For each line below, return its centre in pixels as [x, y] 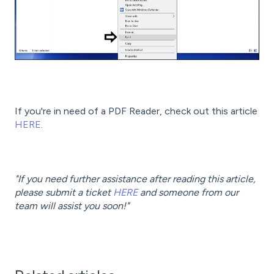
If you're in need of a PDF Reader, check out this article [136, 111]
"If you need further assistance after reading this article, [135, 179]
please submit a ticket [64, 192]
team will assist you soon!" [72, 206]
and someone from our [188, 192]
